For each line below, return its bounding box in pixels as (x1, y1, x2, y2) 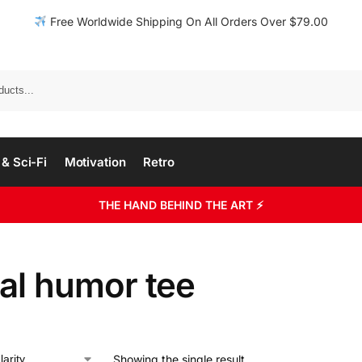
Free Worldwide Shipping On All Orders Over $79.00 (46, 15, 328, 28)
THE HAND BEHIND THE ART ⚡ (99, 198, 263, 212)
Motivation (64, 154, 126, 170)
